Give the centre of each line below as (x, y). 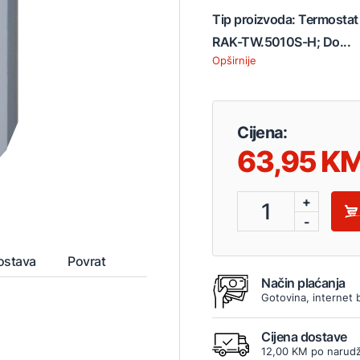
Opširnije (235, 60)
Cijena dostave (304, 337)
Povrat (87, 261)
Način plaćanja (303, 283)
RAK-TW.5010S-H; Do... (282, 41)
